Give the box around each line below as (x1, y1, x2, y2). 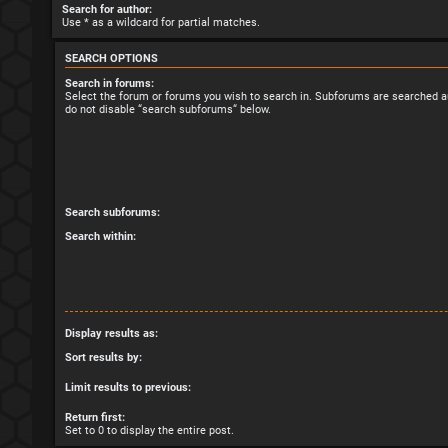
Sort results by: (65, 351, 142, 365)
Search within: (65, 230, 136, 244)
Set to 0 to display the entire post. (65, 424, 234, 438)
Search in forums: (65, 77, 154, 91)
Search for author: (62, 2, 152, 16)
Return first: (65, 411, 125, 425)
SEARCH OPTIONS (65, 51, 158, 65)
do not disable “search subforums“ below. (65, 103, 271, 117)
